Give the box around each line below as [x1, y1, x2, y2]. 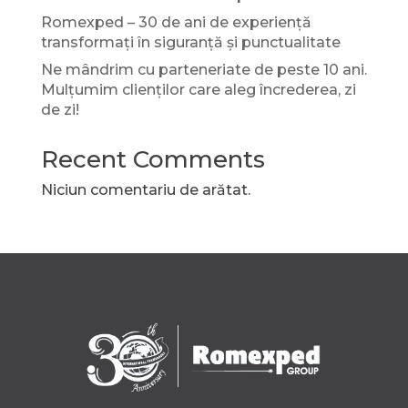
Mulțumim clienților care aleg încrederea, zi [40, 81, 356, 99]
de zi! [40, 101, 79, 119]
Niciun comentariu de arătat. [40, 181, 250, 199]
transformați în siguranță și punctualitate [40, 34, 341, 52]
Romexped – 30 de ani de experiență [40, 14, 311, 32]
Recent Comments [40, 145, 265, 175]
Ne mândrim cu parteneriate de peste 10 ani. [40, 61, 367, 79]
